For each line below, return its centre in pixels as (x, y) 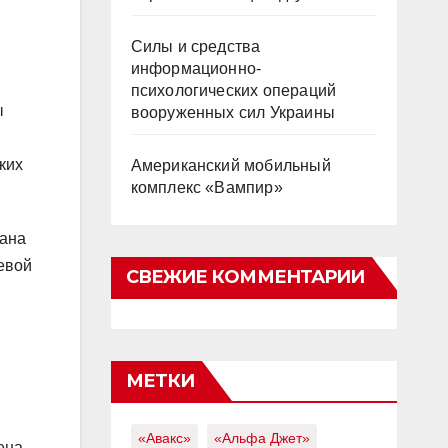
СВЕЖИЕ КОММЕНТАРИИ (245, 277)
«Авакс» (164, 438)
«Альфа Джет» (261, 438)
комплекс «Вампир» (206, 187)
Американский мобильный (230, 165)
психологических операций (233, 90)
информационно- (196, 68)
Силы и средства (195, 46)
